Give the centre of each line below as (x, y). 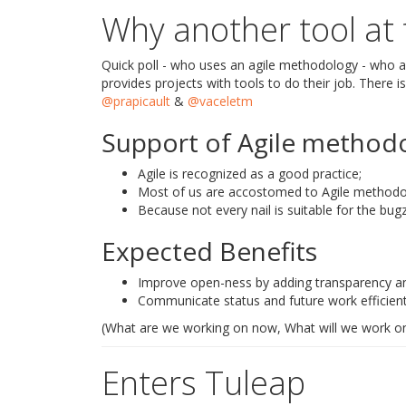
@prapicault (136, 101)
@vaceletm (220, 101)
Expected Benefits (209, 251)
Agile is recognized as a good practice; (250, 174)
